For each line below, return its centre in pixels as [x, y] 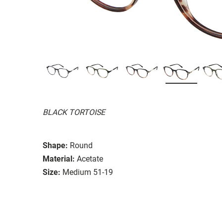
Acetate [90, 159]
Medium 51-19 [88, 172]
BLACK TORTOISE [74, 112]
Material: [59, 159]
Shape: [55, 145]
